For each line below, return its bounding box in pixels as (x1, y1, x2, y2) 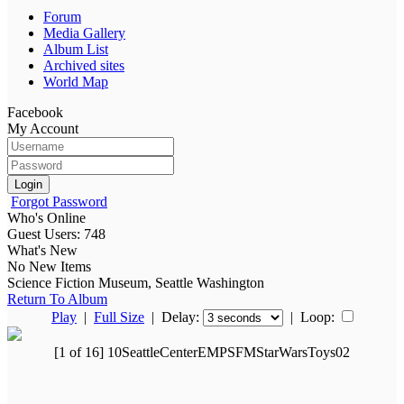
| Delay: (144, 308, 203, 325)
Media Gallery (43, 24, 125, 41)
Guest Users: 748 (7, 225, 106, 242)
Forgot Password (11, 193, 107, 209)
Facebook (7, 104, 63, 120)
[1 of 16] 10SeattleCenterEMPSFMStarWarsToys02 (54, 344, 350, 360)
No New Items (7, 258, 91, 274)
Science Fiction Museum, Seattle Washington (7, 274, 264, 290)
